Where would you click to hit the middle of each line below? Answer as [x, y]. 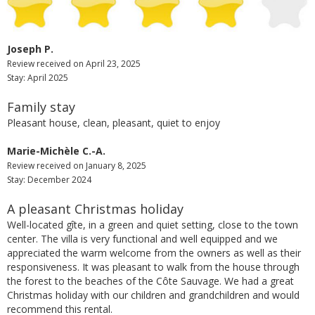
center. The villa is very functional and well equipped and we [142, 239]
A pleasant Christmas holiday [95, 209]
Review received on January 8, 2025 [77, 166]
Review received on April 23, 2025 [74, 64]
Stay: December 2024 [49, 180]
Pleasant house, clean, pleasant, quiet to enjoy [114, 123]
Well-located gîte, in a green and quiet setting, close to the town [153, 225]
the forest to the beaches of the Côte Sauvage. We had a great [150, 281]
